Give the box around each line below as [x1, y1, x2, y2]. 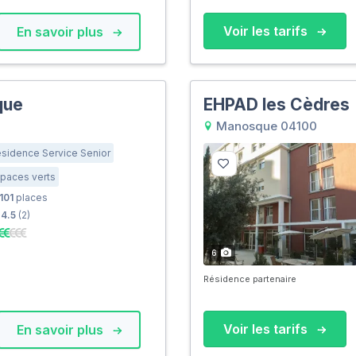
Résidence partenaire [203, 273, 296, 284]
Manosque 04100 [212, 118, 317, 133]
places [13, 191, 48, 203]
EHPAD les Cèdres [203, 94, 350, 114]
